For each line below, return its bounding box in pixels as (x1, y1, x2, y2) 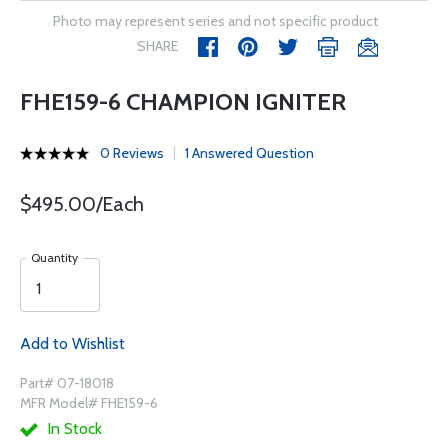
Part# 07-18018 (20, 374, 114, 392)
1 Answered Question (185, 144, 314, 162)
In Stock (43, 419, 102, 438)
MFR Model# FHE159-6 (20, 394, 158, 412)
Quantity (31, 250, 78, 265)
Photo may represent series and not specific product (53, 12, 378, 30)
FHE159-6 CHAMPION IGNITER (20, 87, 346, 116)
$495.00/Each (20, 192, 144, 216)
